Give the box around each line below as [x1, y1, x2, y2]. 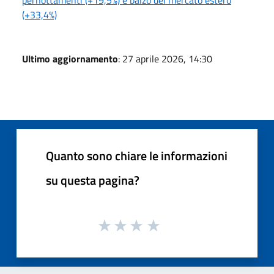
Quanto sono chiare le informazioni [46, 146, 228, 165]
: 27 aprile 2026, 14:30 [118, 51, 212, 66]
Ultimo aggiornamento [22, 51, 118, 66]
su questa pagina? [46, 170, 139, 190]
